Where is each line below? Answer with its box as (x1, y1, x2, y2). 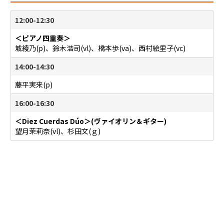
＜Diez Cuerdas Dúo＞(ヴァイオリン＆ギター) (14, 116, 166, 126)
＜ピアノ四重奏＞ (14, 33, 70, 43)
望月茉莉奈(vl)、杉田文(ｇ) (14, 126, 100, 136)
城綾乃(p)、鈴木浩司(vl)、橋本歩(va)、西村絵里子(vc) (14, 43, 185, 53)
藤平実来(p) (14, 79, 52, 90)
